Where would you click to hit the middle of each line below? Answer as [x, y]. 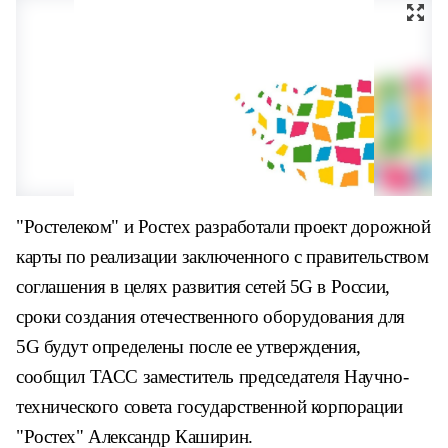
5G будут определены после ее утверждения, [188, 346]
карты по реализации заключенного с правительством [222, 256]
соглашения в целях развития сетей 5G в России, [203, 286]
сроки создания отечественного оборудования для [210, 316]
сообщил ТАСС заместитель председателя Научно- [212, 376]
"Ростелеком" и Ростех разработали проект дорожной [223, 226]
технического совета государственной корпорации [209, 406]
